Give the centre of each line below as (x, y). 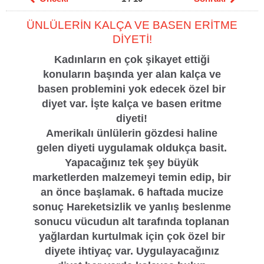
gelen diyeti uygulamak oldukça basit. (132, 148)
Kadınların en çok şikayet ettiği (132, 60)
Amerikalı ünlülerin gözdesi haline (132, 133)
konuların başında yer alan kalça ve (132, 75)
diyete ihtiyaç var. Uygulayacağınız (132, 251)
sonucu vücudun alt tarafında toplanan (132, 222)
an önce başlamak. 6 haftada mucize (132, 192)
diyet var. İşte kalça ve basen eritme (132, 104)
